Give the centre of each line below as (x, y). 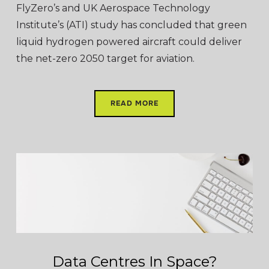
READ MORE (134, 104)
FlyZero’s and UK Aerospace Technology (113, 8)
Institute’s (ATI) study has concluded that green (131, 25)
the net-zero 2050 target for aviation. (105, 59)
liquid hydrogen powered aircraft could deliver (129, 42)
